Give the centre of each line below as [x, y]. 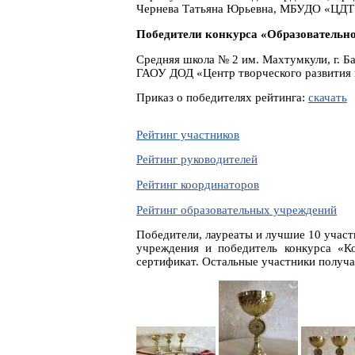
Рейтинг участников [188, 134]
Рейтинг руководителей [197, 160]
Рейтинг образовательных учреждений [237, 210]
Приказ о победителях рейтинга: [222, 98]
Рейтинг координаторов [198, 184]
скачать [328, 98]
